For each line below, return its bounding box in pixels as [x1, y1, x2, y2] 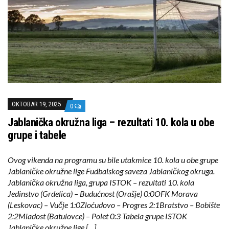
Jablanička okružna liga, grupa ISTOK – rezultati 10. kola [8, 177, 194, 188]
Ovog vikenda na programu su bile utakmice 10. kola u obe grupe [8, 155, 218, 165]
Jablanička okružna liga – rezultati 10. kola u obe [8, 116, 215, 129]
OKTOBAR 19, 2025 [12, 100, 61, 108]
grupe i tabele [8, 129, 66, 142]
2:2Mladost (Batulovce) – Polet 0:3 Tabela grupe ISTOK [8, 211, 187, 221]
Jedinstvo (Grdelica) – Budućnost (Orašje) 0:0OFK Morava [8, 189, 198, 199]
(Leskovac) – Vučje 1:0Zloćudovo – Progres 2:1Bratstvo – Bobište [8, 200, 220, 210]
